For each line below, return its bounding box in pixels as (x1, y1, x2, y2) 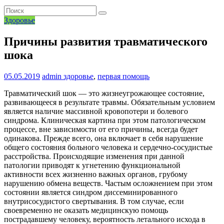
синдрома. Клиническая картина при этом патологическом (4, 116, 205, 125)
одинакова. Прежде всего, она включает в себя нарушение (4, 134, 203, 143)
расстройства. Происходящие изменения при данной (4, 152, 184, 161)
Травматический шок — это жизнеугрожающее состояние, (4, 89, 204, 98)
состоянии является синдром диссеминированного (4, 188, 177, 197)
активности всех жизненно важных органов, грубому (4, 170, 187, 179)
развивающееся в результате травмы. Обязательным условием (4, 98, 215, 107)
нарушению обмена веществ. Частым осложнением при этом (4, 179, 212, 188)
